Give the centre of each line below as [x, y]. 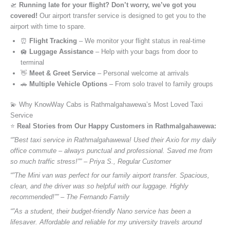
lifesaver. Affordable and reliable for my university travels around [106, 222]
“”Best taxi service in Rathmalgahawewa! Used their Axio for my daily [113, 140]
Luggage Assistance [61, 51]
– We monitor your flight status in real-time [141, 41]
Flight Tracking [53, 41]
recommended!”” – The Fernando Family [70, 197]
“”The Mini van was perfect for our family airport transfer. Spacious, [110, 176]
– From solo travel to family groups [160, 84]
